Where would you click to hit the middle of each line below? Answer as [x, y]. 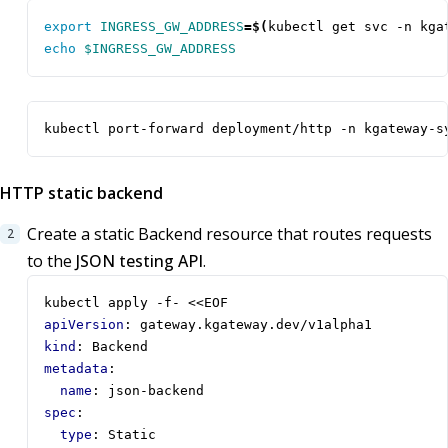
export [68, 27]
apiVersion [84, 325]
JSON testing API [139, 261]
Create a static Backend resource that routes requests [229, 234]
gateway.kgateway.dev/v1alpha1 [256, 325]
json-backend [156, 391]
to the [51, 261]
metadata [76, 369]
